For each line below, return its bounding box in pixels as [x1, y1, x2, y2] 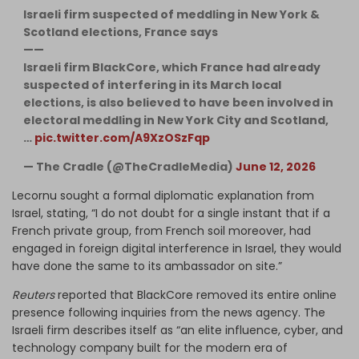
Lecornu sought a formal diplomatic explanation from [12, 187, 314, 204]
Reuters [12, 286, 54, 303]
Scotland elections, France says [23, 23, 218, 40]
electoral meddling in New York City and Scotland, [23, 111, 329, 128]
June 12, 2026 [236, 158, 316, 175]
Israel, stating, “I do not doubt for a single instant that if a [12, 204, 330, 221]
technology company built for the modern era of [12, 339, 288, 356]
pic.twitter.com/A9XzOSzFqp [34, 129, 210, 146]
